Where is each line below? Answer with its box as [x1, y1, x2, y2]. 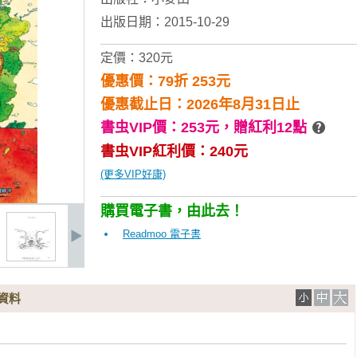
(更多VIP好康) [100, 168, 166, 180]
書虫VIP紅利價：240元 [100, 143, 248, 159]
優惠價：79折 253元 [100, 73, 230, 89]
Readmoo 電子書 [123, 228, 201, 240]
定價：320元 [100, 51, 173, 65]
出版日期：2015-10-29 [100, 15, 229, 29]
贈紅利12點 [233, 120, 307, 135]
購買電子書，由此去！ [100, 203, 244, 219]
